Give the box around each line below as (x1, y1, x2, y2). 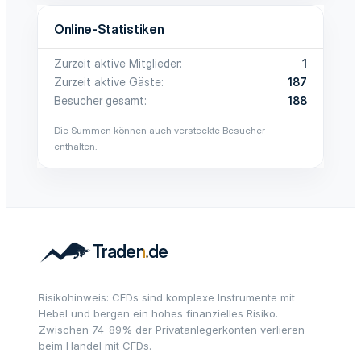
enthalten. (54, 140, 98, 152)
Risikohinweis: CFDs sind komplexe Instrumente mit (39, 291, 295, 304)
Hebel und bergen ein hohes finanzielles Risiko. (39, 307, 278, 320)
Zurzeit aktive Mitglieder (54, 56, 180, 70)
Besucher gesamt (54, 93, 144, 107)
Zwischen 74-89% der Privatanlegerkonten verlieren (39, 323, 305, 336)
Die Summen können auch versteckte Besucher (54, 124, 265, 136)
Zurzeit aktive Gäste (54, 75, 161, 89)
